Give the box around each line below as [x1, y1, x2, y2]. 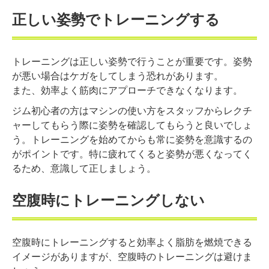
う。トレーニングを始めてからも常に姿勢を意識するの [12, 132, 252, 147]
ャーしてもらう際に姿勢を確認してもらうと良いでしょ [12, 118, 252, 132]
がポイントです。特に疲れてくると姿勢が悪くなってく [12, 147, 252, 161]
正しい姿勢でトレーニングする [12, 8, 220, 29]
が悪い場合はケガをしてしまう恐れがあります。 [12, 68, 223, 83]
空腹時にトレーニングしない [12, 189, 205, 210]
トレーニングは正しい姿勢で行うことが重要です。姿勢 [12, 54, 252, 68]
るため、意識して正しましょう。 [12, 161, 156, 175]
